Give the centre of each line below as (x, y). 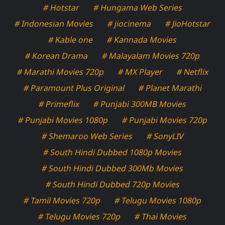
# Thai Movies (161, 216)
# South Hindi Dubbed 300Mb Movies (113, 168)
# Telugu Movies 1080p (158, 200)
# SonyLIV (165, 136)
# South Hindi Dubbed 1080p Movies (113, 152)
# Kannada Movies (142, 39)
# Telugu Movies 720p (79, 216)
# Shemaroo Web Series (87, 136)
